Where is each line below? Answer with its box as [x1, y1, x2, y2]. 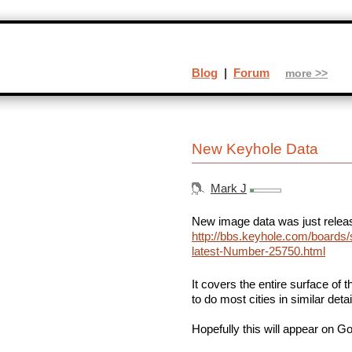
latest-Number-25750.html [192, 244, 325, 258]
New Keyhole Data [192, 141, 318, 158]
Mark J [211, 181, 247, 196]
